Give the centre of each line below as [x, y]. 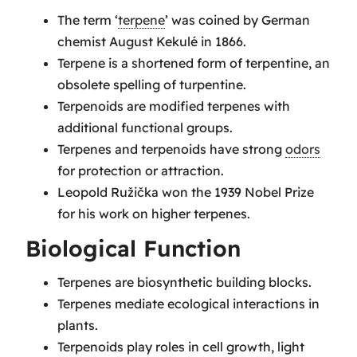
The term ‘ [88, 20]
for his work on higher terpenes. [154, 213]
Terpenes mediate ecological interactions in [188, 304]
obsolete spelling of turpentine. [152, 84]
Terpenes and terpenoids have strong [171, 149]
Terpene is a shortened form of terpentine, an [194, 63]
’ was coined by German [237, 20]
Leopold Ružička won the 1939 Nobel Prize [186, 192]
